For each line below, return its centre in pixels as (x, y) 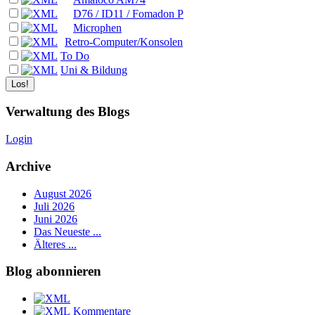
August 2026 (63, 193)
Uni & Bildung (94, 70)
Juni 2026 (56, 219)
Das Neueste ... (67, 231)
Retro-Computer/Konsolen (124, 41)
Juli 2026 (54, 206)
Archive (28, 166)
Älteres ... (55, 244)
